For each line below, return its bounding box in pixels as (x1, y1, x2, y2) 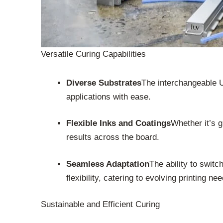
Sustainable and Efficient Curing (41, 200, 160, 210)
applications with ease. (66, 92, 151, 102)
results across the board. (66, 132, 159, 142)
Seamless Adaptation (66, 159, 149, 169)
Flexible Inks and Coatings (66, 118, 171, 128)
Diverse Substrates (66, 78, 141, 88)
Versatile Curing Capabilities (41, 49, 146, 59)
